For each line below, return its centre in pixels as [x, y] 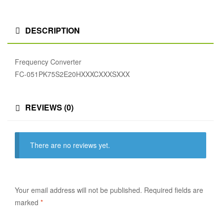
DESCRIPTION [53, 30]
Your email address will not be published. [78, 190]
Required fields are [174, 190]
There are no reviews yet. [70, 145]
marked [28, 203]
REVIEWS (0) [49, 108]
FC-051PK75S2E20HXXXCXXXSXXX [72, 74]
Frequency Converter [48, 62]
